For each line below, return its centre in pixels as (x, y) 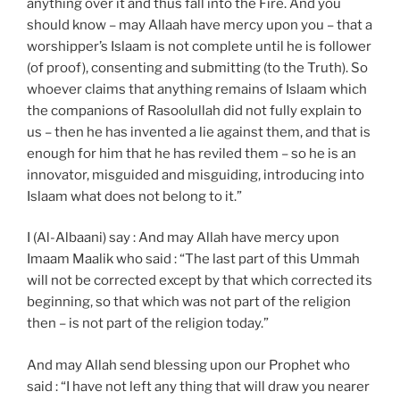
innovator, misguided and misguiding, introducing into (196, 175)
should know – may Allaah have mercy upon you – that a (200, 25)
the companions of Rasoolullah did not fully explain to (194, 110)
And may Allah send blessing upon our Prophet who (188, 365)
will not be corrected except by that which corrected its (200, 281)
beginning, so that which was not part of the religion (189, 302)
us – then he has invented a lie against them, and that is (199, 132)
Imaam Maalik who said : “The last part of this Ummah (193, 259)
